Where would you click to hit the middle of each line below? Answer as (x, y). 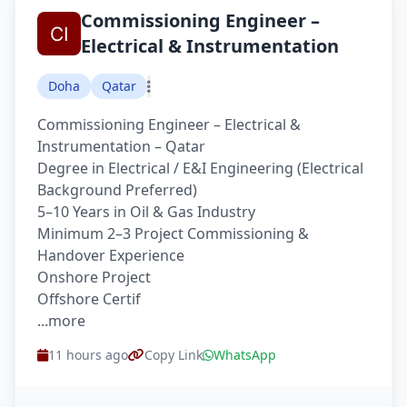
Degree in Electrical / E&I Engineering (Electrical (200, 168)
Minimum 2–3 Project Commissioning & (173, 233)
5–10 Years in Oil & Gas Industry (146, 212)
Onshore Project (94, 277)
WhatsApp (245, 355)
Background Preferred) (117, 190)
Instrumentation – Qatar (121, 146)
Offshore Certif (89, 299)
